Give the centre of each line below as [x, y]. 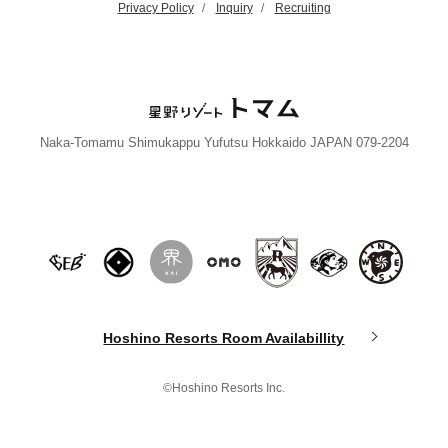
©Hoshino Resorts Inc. [224, 388]
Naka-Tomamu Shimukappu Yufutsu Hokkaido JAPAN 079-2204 [224, 142]
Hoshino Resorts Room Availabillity [224, 338]
